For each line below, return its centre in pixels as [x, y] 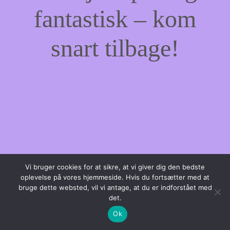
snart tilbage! [115, 48]
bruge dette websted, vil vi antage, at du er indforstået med [115, 187]
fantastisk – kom [115, 18]
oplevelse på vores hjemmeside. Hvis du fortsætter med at [115, 177]
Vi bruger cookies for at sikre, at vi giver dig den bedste [115, 167]
